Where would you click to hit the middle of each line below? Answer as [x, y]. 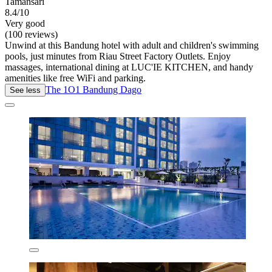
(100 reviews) [31, 34]
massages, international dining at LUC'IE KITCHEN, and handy [129, 67]
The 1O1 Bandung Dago [93, 89]
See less [25, 90]
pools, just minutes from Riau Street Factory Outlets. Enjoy [118, 56]
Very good [25, 23]
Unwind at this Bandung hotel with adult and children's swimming [132, 45]
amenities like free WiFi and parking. [75, 78]
